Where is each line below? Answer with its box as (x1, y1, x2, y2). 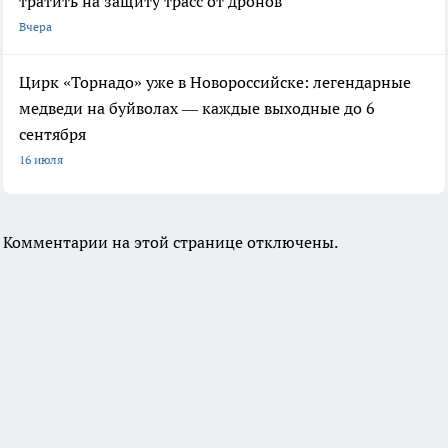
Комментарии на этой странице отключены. (3, 231, 338, 252)
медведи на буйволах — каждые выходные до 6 (19, 97, 375, 118)
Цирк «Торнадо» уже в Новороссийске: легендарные (19, 71, 411, 92)
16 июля (19, 151, 63, 167)
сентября (19, 123, 86, 144)
